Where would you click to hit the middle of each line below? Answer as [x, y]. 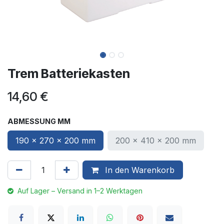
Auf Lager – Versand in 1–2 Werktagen [80, 190]
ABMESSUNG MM [39, 121]
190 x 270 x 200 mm [55, 140]
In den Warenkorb [138, 170]
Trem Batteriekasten [69, 73]
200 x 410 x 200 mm [156, 140]
